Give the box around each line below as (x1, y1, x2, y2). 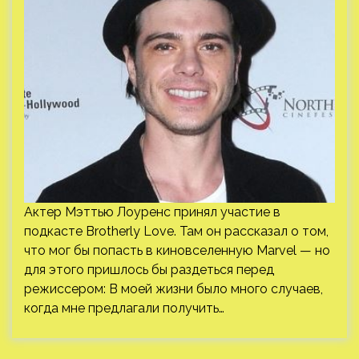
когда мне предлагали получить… (24, 301, 224, 316)
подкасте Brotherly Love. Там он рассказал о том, (24, 224, 329, 239)
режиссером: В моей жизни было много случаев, (24, 281, 323, 296)
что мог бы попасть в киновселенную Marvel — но (24, 243, 330, 258)
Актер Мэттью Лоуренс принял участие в (24, 204, 280, 220)
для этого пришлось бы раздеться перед (24, 262, 274, 277)
